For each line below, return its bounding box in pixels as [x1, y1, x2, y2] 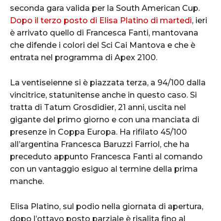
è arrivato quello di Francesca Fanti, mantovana [10, 28, 198, 37]
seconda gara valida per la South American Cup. [10, 3, 200, 13]
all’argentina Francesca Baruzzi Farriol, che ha [10, 139, 189, 149]
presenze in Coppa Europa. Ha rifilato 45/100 [10, 127, 187, 137]
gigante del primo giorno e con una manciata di [10, 114, 199, 124]
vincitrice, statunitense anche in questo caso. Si [10, 90, 197, 100]
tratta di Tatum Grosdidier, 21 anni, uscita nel [10, 102, 186, 112]
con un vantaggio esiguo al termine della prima [10, 164, 198, 174]
